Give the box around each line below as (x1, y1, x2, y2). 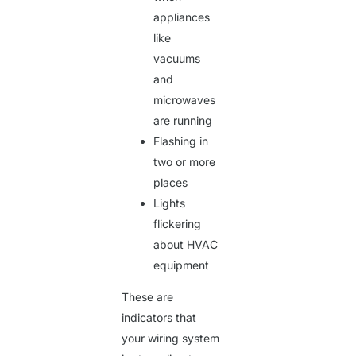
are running (153, 114, 213, 128)
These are (122, 290, 174, 304)
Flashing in (153, 134, 209, 149)
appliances (153, 10, 211, 25)
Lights (153, 196, 186, 211)
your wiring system (122, 331, 220, 346)
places (153, 176, 188, 190)
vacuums (153, 52, 201, 66)
